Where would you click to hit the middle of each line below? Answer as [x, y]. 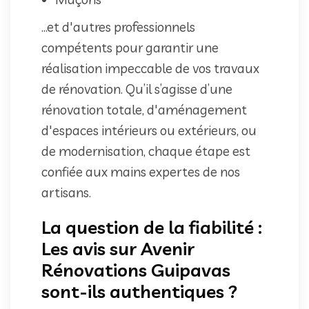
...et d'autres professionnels [118, 27]
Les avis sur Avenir [118, 248]
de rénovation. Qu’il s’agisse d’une [137, 89]
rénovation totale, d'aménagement [144, 109]
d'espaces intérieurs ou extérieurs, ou [149, 130]
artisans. [66, 192]
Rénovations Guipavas [136, 270]
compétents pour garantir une [130, 47]
